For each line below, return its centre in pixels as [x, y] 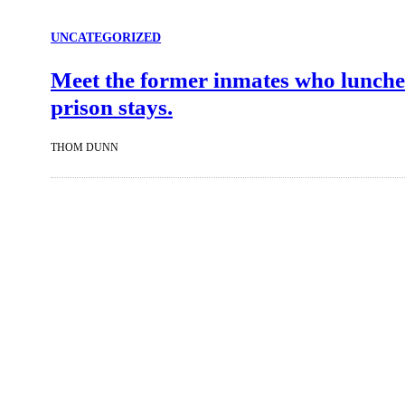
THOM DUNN [85, 148]
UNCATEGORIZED [106, 38]
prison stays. [112, 107]
